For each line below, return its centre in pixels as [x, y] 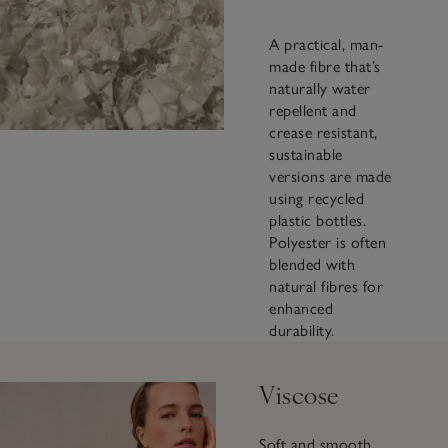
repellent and [313, 111]
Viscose [299, 394]
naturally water [320, 89]
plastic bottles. [318, 221]
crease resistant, [323, 133]
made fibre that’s [325, 67]
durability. [302, 331]
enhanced [301, 309]
